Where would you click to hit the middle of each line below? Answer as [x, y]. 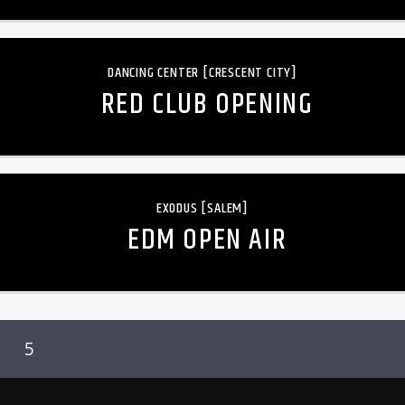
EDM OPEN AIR [207, 240]
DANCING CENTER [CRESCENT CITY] [202, 72]
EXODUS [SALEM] [202, 208]
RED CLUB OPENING [207, 104]
